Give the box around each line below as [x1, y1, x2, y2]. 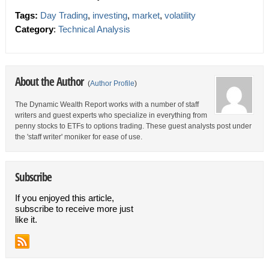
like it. [14, 214, 37, 225]
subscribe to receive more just [14, 204, 133, 214]
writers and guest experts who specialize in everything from [14, 111, 207, 119]
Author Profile [89, 79, 134, 88]
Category [14, 24, 53, 34]
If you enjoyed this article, [14, 193, 114, 203]
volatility [164, 10, 196, 20]
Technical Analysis [58, 24, 130, 34]
